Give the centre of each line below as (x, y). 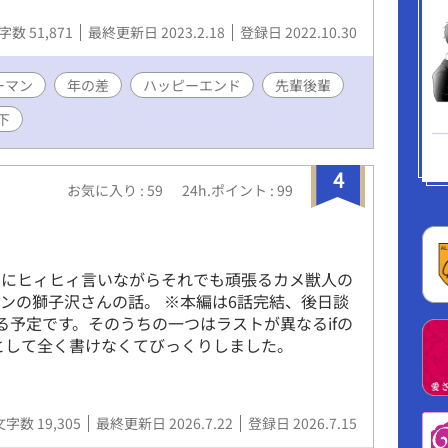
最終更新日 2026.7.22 (166, 422)
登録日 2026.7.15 (302, 422)
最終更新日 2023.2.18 (158, 31)
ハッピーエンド (192, 84)
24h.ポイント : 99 (237, 189)
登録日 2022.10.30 (298, 31)
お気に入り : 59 (116, 189)
